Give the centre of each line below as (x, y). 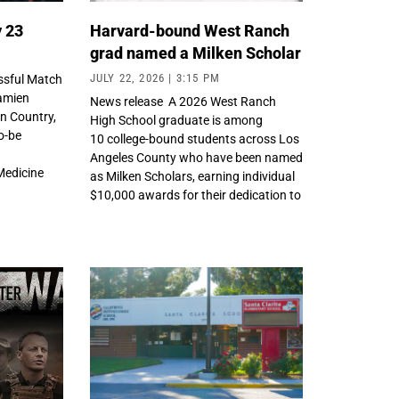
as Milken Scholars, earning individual (192, 177)
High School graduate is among (176, 121)
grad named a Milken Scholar (195, 53)
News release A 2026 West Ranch (183, 102)
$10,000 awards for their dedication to (195, 195)
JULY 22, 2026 (129, 78)
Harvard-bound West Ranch (189, 31)
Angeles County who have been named (196, 158)
